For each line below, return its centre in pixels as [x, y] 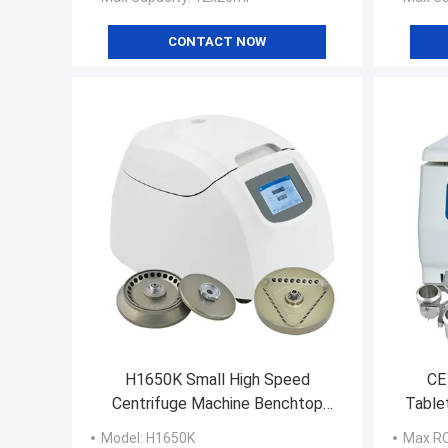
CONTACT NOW [217, 41]
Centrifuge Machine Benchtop [217, 403]
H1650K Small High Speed [217, 379]
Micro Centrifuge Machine [217, 427]
